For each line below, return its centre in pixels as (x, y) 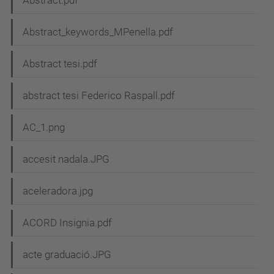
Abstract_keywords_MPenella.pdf (98, 32)
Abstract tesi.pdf (60, 64)
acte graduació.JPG (67, 255)
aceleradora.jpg (58, 191)
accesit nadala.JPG (66, 159)
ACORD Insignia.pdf (67, 223)
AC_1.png (44, 128)
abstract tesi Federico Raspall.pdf (99, 96)
